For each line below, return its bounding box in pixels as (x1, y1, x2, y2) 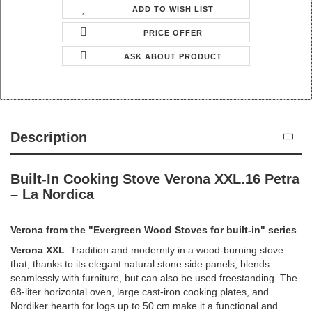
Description (10, 129, 87, 145)
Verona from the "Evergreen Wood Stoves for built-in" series (10, 224, 297, 235)
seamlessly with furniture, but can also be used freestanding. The (10, 272, 297, 283)
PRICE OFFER (143, 28, 203, 37)
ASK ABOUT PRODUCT (124, 52, 223, 61)
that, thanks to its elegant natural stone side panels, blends (10, 258, 270, 270)
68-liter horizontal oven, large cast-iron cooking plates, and (10, 286, 269, 297)
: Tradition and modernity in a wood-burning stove (65, 244, 283, 256)
